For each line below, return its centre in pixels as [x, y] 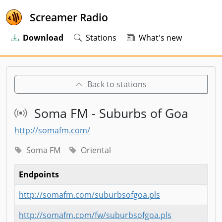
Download [43, 38]
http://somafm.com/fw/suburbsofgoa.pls [95, 215]
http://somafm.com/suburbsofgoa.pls [89, 195]
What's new [160, 38]
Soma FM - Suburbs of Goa [110, 113]
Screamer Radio [69, 17]
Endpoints [39, 175]
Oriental [96, 150]
